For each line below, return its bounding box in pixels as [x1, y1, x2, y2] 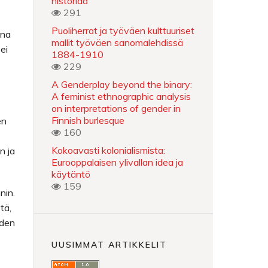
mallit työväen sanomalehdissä [51, 36, 183, 48]
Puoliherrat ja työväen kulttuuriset [51, 25, 194, 36]
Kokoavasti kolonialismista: [51, 144, 165, 156]
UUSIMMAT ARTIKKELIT [51, 239, 167, 250]
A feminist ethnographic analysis [51, 90, 191, 102]
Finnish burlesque [51, 114, 124, 126]
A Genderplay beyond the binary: [51, 78, 192, 90]
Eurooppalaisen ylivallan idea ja [51, 156, 183, 168]
